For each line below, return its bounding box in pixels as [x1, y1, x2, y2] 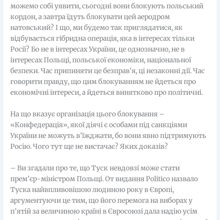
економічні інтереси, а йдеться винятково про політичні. [10, 88, 203, 97]
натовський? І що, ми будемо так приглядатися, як [10, 23, 183, 32]
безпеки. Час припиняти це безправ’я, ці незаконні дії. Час [10, 66, 205, 75]
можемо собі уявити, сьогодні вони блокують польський [10, 1, 204, 10]
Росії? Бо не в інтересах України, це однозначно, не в [10, 45, 185, 54]
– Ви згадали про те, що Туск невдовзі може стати [10, 164, 180, 172]
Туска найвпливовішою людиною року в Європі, [10, 185, 174, 194]
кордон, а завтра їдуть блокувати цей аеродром [10, 12, 170, 21]
